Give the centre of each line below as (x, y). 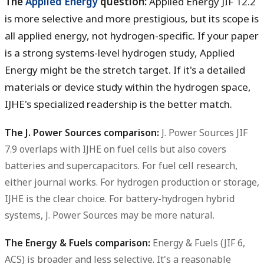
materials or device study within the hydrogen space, (128, 87)
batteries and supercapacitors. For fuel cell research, (121, 165)
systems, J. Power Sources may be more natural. (110, 215)
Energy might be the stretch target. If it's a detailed (125, 70)
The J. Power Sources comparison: (82, 132)
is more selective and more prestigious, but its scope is (132, 19)
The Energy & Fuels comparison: (77, 242)
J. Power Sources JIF (203, 132)
